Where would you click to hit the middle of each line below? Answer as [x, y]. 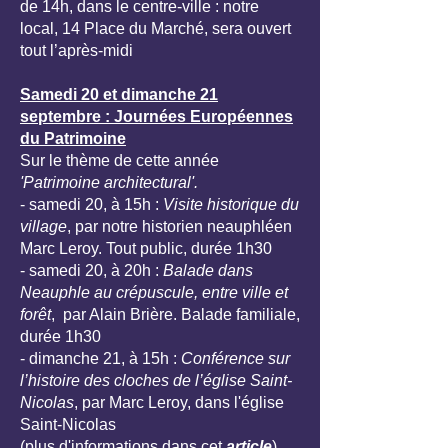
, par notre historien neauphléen [179, 226]
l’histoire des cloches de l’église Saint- [156, 380]
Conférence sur [235, 358]
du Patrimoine [73, 138]
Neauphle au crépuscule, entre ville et [154, 292]
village [43, 226]
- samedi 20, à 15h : [91, 204]
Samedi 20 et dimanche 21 [119, 94]
